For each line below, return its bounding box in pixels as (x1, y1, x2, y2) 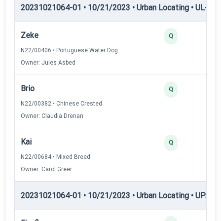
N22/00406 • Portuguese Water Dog (21, 46, 118, 54)
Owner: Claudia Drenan (21, 112, 83, 119)
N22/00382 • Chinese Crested (21, 100, 102, 107)
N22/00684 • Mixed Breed (21, 153, 90, 160)
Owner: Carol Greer (21, 165, 72, 173)
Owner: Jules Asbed (21, 59, 75, 66)
